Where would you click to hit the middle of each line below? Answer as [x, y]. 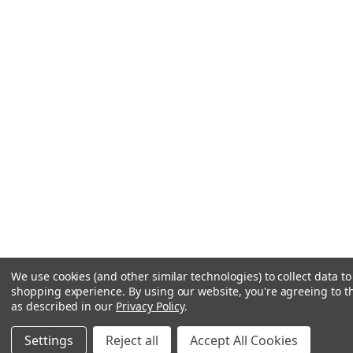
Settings [49, 340]
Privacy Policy [150, 306]
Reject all [132, 340]
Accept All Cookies [244, 340]
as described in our [63, 306]
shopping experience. [70, 291]
